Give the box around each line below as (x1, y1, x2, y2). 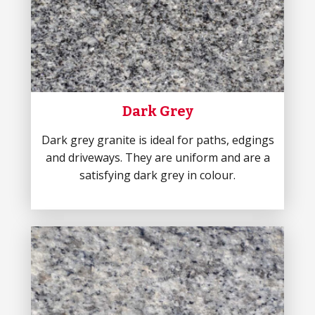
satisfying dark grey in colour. (79, 167, 236, 183)
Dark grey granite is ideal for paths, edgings (41, 132, 274, 148)
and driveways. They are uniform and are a (45, 150, 270, 165)
